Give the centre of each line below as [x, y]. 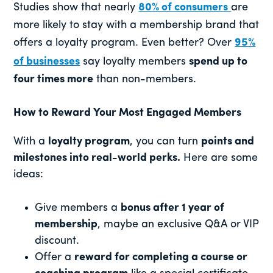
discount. [57, 241]
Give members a [78, 208]
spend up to [218, 62]
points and [228, 141]
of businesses [47, 62]
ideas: [29, 174]
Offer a [55, 257]
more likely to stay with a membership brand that [136, 25]
